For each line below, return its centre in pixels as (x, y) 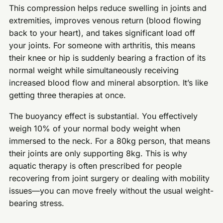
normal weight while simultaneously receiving (94, 70)
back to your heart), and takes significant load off (102, 33)
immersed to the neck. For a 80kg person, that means (110, 141)
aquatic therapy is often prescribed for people (96, 166)
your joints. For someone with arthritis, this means (102, 45)
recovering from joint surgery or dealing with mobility (110, 178)
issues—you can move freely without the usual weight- (111, 191)
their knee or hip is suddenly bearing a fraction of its (108, 57)
